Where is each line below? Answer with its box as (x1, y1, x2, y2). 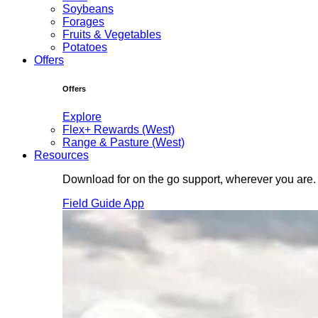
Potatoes (62, 41, 107, 54)
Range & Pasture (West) (62, 136, 185, 149)
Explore (62, 111, 102, 124)
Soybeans (62, 3, 114, 16)
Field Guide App (62, 197, 144, 210)
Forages (62, 16, 104, 28)
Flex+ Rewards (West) (62, 124, 175, 136)
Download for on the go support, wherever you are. (62, 173, 316, 186)
